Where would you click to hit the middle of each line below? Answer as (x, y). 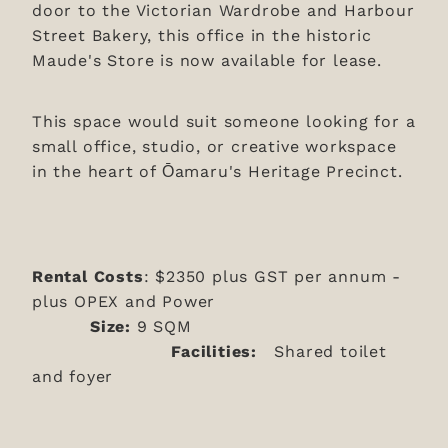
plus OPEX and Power (219, 300)
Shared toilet (322, 350)
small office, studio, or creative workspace (214, 145)
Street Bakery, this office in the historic (202, 34)
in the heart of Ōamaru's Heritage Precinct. (217, 170)
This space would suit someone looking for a (224, 120)
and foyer (122, 375)
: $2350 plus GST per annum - (272, 275)
